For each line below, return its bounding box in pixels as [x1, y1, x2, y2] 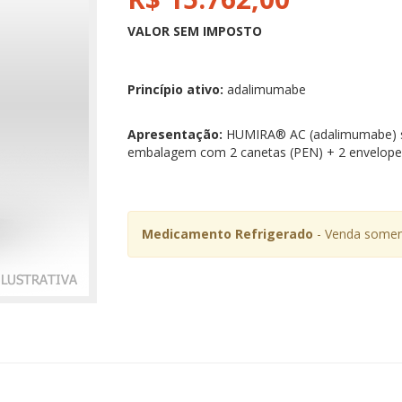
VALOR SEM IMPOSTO [127, 22, 262, 39]
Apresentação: [127, 126, 223, 143]
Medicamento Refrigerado [141, 225, 313, 242]
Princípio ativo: [127, 81, 223, 98]
